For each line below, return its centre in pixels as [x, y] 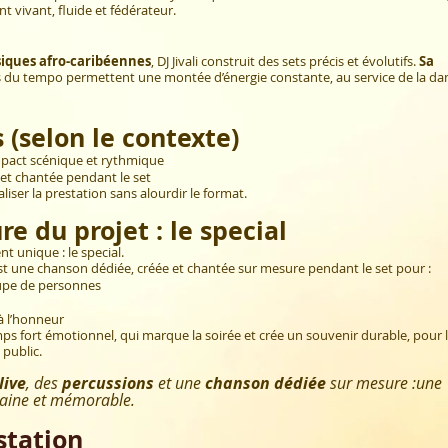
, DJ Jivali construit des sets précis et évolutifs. [285, 60]
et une [179, 382]
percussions [108, 382]
